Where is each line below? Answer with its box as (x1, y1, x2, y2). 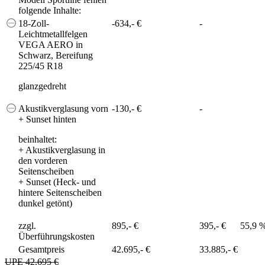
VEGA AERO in (18, 39, 83, 50)
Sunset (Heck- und (24, 176, 96, 187)
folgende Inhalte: (18, 5, 81, 15)
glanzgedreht (18, 80, 66, 91)
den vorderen (18, 155, 67, 166)
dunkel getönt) (18, 198, 72, 208)
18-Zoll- (18, 18, 49, 28)
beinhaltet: (18, 134, 57, 144)
